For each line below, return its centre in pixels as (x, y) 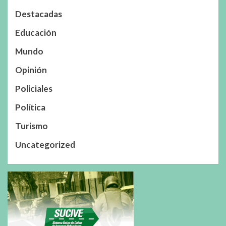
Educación (36, 32)
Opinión (31, 70)
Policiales (34, 88)
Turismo (32, 126)
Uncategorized (45, 144)
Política (30, 107)
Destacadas (39, 14)
